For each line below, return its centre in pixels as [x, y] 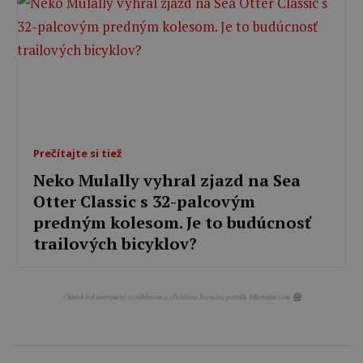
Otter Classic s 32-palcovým [145, 202]
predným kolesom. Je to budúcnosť [173, 223]
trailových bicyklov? [115, 244]
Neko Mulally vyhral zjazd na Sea [167, 181]
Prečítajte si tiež [78, 154]
